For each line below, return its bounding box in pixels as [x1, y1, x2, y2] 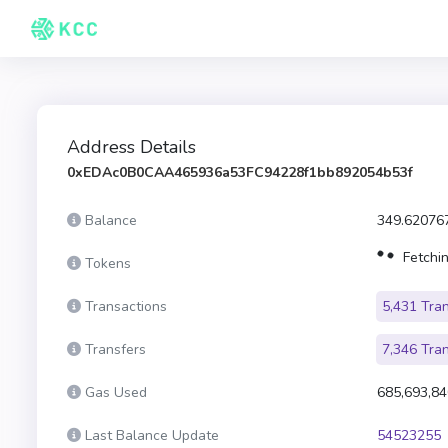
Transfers [85, 340, 146, 359]
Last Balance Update [85, 426, 219, 445]
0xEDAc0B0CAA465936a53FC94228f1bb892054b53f [67, 163, 413, 182]
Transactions [85, 297, 167, 316]
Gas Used [85, 383, 147, 402]
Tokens [85, 254, 131, 273]
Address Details [67, 135, 196, 159]
